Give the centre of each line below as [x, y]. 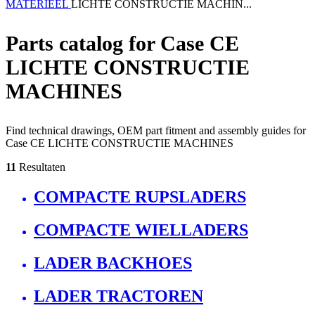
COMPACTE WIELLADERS [141, 230]
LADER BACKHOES [113, 263]
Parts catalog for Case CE [122, 44]
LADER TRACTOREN [118, 296]
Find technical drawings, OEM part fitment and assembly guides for [156, 131]
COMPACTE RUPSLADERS [140, 197]
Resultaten [41, 167]
